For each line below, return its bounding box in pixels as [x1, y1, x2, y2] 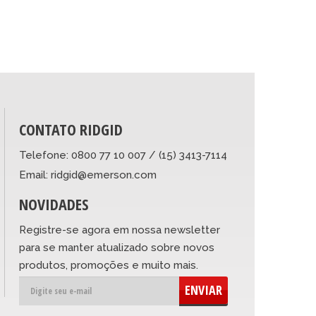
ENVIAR [185, 281, 223, 298]
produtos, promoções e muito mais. [19, 259, 199, 272]
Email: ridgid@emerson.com [19, 169, 157, 181]
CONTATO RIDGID [19, 119, 123, 140]
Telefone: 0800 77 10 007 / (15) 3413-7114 [19, 149, 228, 162]
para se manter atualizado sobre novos [19, 241, 215, 254]
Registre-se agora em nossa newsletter [19, 224, 221, 236]
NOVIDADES [19, 193, 89, 214]
